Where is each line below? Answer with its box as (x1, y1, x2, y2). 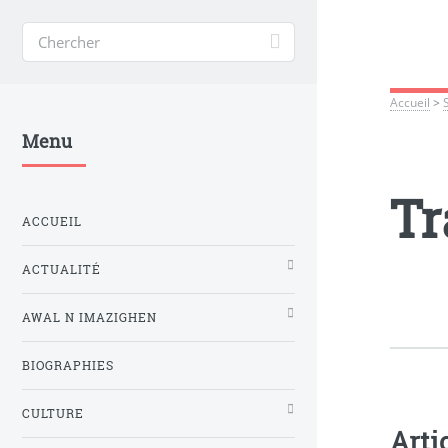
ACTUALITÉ (22, 261, 101, 277)
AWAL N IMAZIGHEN (22, 309, 157, 325)
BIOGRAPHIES (22, 357, 114, 373)
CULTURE (22, 405, 84, 421)
